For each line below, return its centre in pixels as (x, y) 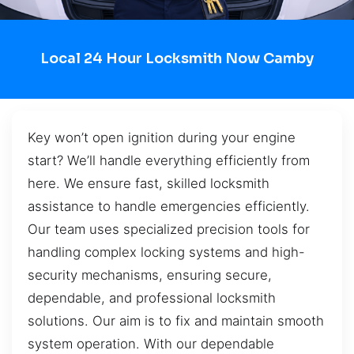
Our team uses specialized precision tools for (169, 229)
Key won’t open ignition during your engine (162, 137)
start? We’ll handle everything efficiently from (169, 160)
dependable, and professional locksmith (152, 298)
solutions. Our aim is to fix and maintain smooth (176, 320)
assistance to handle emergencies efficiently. (169, 206)
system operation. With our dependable (151, 343)
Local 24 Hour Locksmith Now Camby (177, 59)
